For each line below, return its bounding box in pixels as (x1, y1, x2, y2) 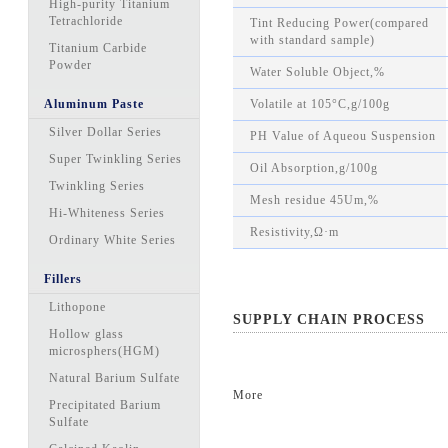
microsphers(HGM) (49, 344, 161, 358)
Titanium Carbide (49, 41, 148, 55)
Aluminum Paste (44, 97, 145, 111)
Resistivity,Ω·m (250, 225, 340, 239)
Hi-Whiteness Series (49, 206, 166, 220)
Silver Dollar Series (49, 125, 163, 139)
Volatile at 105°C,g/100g (250, 97, 391, 111)
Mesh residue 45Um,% (250, 193, 380, 207)
